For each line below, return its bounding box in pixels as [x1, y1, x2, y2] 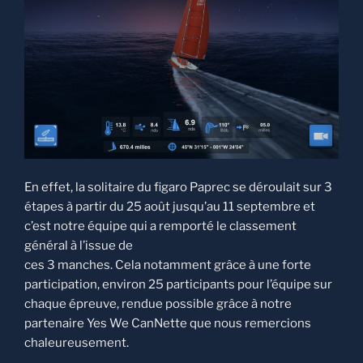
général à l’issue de [24, 237, 133, 253]
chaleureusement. [24, 335, 129, 350]
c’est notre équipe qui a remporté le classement [24, 218, 297, 233]
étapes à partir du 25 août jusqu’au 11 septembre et [24, 199, 315, 214]
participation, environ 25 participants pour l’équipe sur [24, 276, 332, 292]
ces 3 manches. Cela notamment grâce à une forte [24, 257, 311, 272]
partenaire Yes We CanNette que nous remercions [24, 315, 311, 331]
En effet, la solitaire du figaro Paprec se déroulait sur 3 [24, 179, 332, 194]
